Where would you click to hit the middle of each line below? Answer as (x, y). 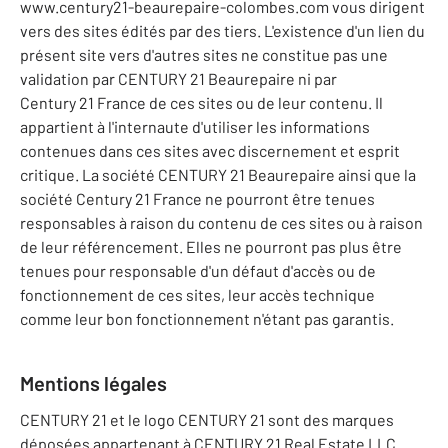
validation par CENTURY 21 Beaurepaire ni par (178, 79)
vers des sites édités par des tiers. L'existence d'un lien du (222, 31)
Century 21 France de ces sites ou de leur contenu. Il (201, 103)
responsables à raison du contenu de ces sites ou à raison (221, 223)
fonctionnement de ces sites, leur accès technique (197, 295)
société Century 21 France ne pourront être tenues (197, 199)
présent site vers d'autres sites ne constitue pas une (204, 55)
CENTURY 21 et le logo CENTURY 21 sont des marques (207, 420)
